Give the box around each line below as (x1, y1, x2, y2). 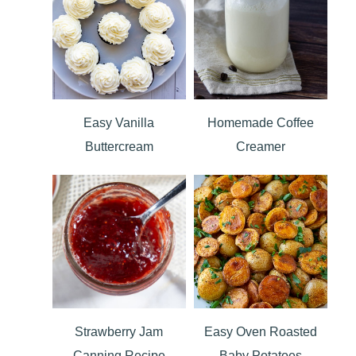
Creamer (235, 139, 285, 153)
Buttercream (84, 139, 153, 153)
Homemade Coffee (207, 115, 314, 130)
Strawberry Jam (75, 324, 164, 339)
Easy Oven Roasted (203, 324, 317, 339)
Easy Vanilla (83, 115, 155, 130)
